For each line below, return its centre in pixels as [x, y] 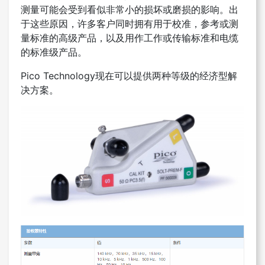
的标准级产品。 [54, 52]
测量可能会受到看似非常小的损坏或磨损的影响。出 [130, 10]
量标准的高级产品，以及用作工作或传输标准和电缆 [130, 38]
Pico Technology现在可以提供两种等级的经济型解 [129, 76]
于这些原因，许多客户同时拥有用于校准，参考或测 [130, 24]
